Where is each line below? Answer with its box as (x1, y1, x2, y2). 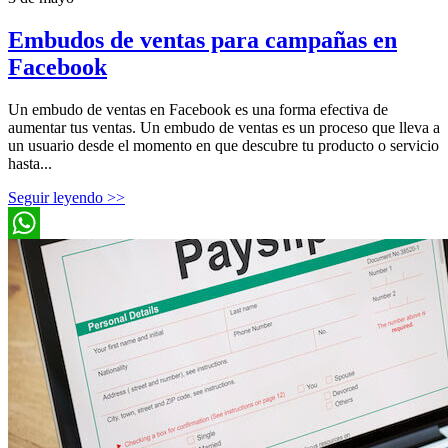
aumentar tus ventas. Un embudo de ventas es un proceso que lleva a (8, 118, 440, 136)
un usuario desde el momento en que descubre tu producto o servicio (8, 136, 439, 154)
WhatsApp (8, 245, 76, 263)
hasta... (8, 154, 52, 172)
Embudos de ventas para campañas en (8, 26, 397, 53)
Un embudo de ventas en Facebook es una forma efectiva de (8, 100, 388, 118)
